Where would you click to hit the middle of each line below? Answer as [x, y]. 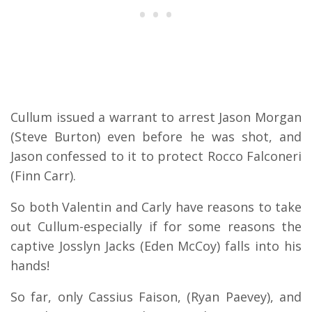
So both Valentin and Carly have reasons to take [156, 207]
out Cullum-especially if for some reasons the [156, 227]
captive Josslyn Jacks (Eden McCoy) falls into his [156, 246]
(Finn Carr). [43, 176]
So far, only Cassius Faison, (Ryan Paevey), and [156, 297]
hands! [30, 266]
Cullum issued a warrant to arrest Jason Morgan [156, 117]
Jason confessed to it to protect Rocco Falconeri [156, 156]
